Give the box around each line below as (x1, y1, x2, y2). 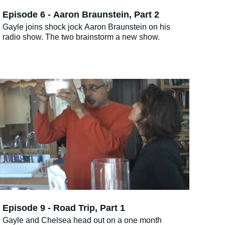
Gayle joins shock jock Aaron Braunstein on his (3, 22, 170, 31)
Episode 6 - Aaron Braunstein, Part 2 (3, 10, 159, 20)
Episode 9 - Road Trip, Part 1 (3, 203, 125, 213)
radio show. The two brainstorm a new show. (3, 32, 160, 41)
